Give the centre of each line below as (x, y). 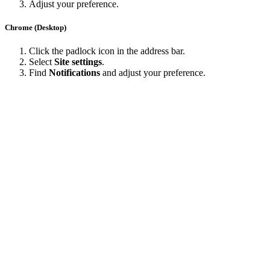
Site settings (78, 62)
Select (42, 62)
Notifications (74, 73)
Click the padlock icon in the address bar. (107, 51)
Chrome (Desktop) (36, 28)
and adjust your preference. (153, 73)
